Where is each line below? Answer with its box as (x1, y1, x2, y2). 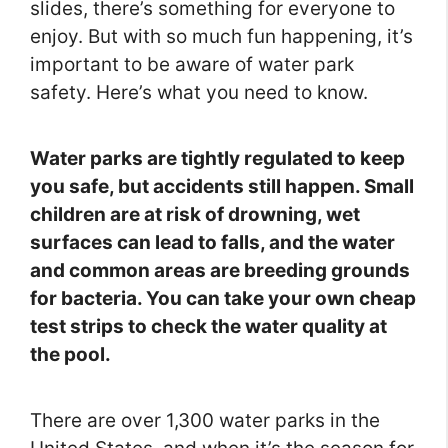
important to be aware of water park (30, 53, 354, 77)
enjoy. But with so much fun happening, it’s (30, 25, 413, 49)
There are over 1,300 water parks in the (30, 409, 380, 433)
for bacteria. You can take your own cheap (30, 287, 416, 311)
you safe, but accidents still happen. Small (30, 175, 414, 199)
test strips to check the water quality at (30, 315, 387, 339)
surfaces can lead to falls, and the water (30, 231, 395, 255)
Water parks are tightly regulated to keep (30, 147, 405, 171)
